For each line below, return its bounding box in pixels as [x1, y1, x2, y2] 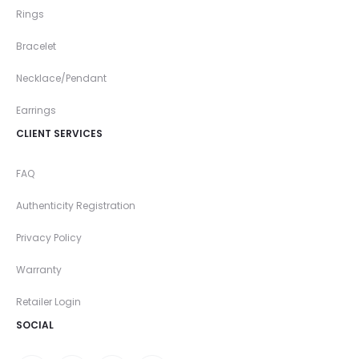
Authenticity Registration [16, 199, 135, 213]
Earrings [16, 103, 56, 118]
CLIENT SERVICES [16, 127, 103, 141]
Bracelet [16, 39, 56, 54]
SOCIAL [16, 318, 54, 333]
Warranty [16, 263, 62, 277]
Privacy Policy [16, 231, 82, 245]
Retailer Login [16, 295, 81, 309]
